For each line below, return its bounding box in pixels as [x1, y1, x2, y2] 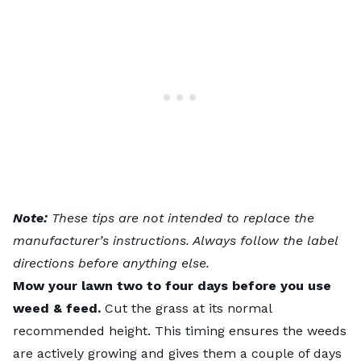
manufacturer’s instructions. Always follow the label [13, 232, 338, 248]
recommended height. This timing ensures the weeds [13, 322, 346, 338]
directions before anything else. [13, 255, 210, 271]
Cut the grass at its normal [105, 300, 272, 316]
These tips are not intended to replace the [52, 210, 314, 226]
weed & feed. [13, 300, 105, 316]
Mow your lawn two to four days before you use [13, 277, 331, 293]
